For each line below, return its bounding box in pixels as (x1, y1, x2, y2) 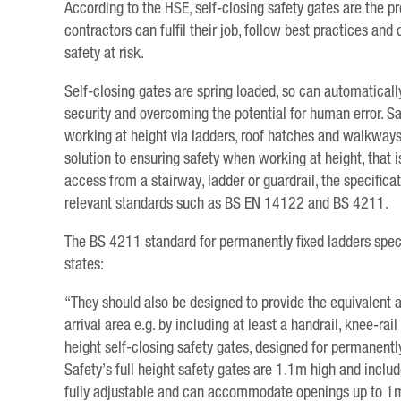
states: (64, 253, 104, 274)
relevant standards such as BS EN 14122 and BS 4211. (64, 192, 388, 213)
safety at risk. (64, 42, 144, 63)
